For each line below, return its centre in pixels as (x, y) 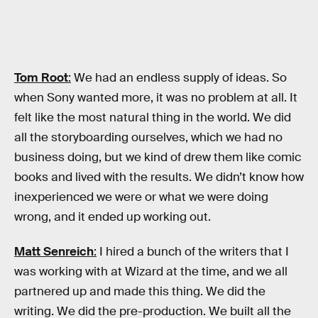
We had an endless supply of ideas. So (179, 77)
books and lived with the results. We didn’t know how (159, 177)
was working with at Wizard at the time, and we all (151, 272)
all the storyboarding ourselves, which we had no (148, 137)
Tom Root (41, 77)
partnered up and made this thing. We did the (140, 292)
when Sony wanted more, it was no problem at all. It (156, 97)
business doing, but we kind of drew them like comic (158, 157)
